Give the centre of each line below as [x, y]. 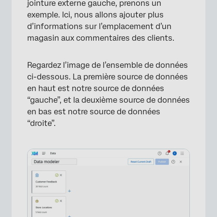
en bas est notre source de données [94, 112]
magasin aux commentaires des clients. [101, 38]
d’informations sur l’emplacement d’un [99, 26]
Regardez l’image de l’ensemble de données [108, 65]
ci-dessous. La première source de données [108, 77]
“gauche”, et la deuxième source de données [108, 100]
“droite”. [41, 123]
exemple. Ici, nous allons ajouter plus [95, 15]
